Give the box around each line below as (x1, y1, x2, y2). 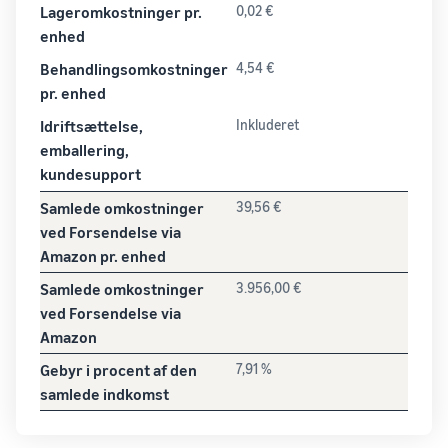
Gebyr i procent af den (40, 360, 197, 380)
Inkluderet (236, 116, 299, 133)
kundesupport (40, 164, 141, 184)
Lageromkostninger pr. (40, 2, 202, 22)
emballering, (40, 140, 129, 160)
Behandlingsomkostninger (40, 59, 228, 79)
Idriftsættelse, (40, 116, 143, 136)
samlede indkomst (40, 384, 169, 404)
